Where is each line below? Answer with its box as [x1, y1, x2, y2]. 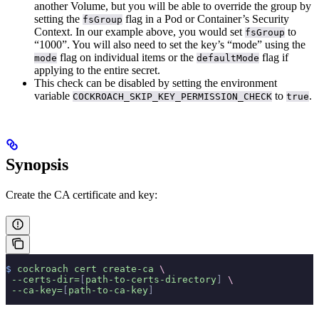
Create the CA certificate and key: [6, 188, 157, 201]
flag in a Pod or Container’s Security [122, 12, 289, 25]
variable [34, 89, 73, 102]
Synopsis [6, 155, 68, 174]
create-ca [97, 263, 154, 274]
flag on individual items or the [57, 51, 197, 63]
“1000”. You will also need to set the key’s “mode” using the [34, 38, 305, 51]
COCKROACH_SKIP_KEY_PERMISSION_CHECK [73, 90, 272, 102]
